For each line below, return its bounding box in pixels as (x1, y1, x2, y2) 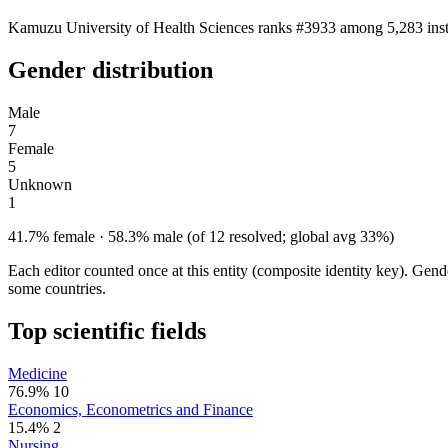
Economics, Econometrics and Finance (8, 400, 253, 418)
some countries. (8, 279, 106, 297)
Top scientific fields (8, 317, 206, 344)
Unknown (8, 175, 72, 193)
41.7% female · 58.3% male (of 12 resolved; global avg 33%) (8, 227, 394, 245)
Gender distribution (8, 56, 213, 83)
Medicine (8, 364, 67, 382)
